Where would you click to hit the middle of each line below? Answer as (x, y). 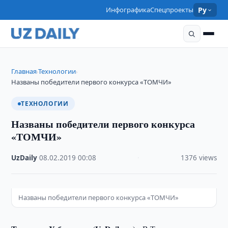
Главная (24, 71)
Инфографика (128, 10)
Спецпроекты (172, 10)
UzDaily (24, 158)
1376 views (198, 158)
